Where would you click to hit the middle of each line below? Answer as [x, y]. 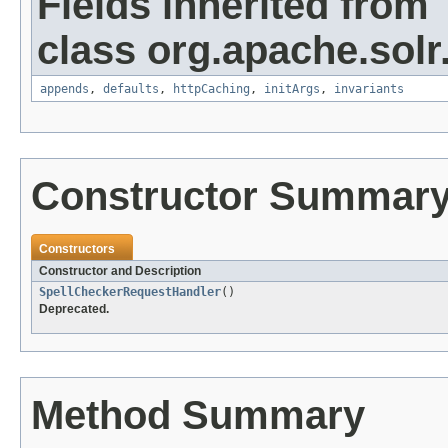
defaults [131, 89]
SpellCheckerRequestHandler [130, 292]
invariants [369, 89]
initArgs [292, 89]
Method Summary [198, 415]
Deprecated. [74, 309]
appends [64, 89]
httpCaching [211, 89]
